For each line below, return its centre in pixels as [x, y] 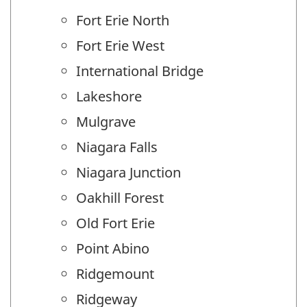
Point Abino [113, 248]
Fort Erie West [120, 45]
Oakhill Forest [120, 197]
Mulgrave [106, 121]
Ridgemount [115, 273]
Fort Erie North [123, 20]
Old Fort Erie [115, 223]
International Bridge [140, 71]
